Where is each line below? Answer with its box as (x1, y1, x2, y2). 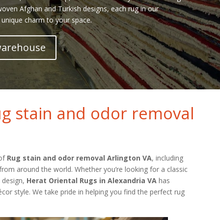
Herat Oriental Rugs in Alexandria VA (26, 175, 157, 185)
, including (151, 153, 183, 163)
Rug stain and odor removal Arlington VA (6, 153, 152, 163)
